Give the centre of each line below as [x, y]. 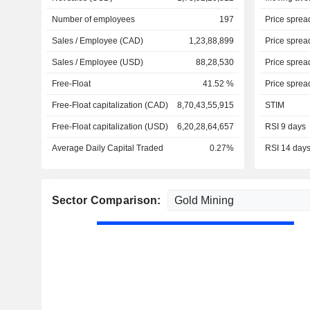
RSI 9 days [285, 127]
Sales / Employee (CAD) [97, 41]
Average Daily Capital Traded [107, 148]
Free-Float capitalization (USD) [110, 127]
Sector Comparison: [108, 200]
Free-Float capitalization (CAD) [110, 105]
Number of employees [93, 19]
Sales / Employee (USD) [97, 62]
